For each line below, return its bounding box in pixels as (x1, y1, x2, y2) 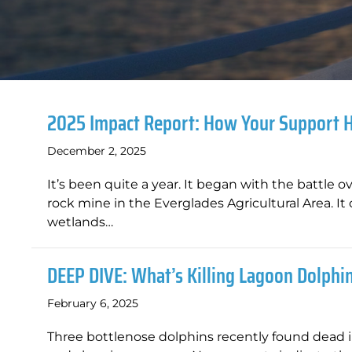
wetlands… (47, 214, 113, 229)
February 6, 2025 (47, 296, 138, 310)
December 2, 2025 (47, 144, 146, 158)
